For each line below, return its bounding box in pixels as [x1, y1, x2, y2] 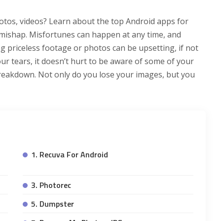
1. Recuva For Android [31, 148, 108, 161]
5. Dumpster [31, 198, 74, 210]
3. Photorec [31, 179, 71, 191]
